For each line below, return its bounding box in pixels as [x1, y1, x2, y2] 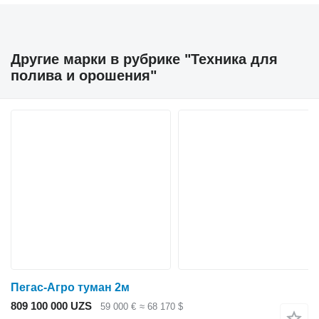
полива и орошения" [11, 68, 157, 83]
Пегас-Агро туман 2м [11, 281, 130, 293]
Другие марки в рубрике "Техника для [11, 51, 278, 67]
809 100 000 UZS [11, 300, 92, 312]
